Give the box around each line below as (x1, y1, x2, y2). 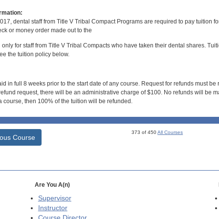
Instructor (38, 204, 67, 212)
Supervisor (38, 194, 71, 202)
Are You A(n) (34, 181, 70, 188)
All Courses (157, 129, 183, 135)
